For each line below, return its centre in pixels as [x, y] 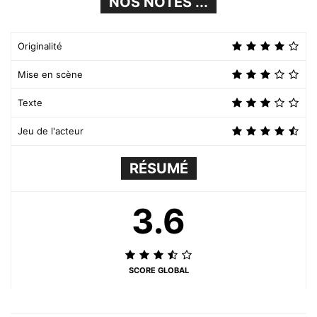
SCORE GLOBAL [158, 270]
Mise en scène [50, 74]
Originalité [40, 46]
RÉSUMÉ [158, 168]
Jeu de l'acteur [51, 131]
